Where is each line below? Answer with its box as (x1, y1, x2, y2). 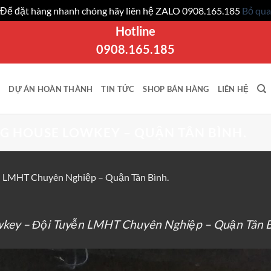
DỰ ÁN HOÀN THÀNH (8, 83, 93, 94)
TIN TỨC (101, 83, 135, 94)
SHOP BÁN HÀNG (143, 83, 209, 94)
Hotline (116, 24, 155, 38)
